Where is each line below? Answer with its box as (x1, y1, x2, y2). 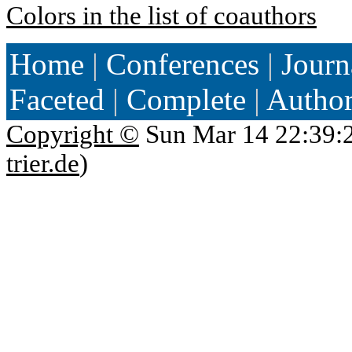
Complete (126, 82, 246, 116)
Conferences (106, 46, 259, 81)
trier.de (6, 148, 79, 178)
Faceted (9, 82, 104, 116)
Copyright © (6, 119, 139, 148)
